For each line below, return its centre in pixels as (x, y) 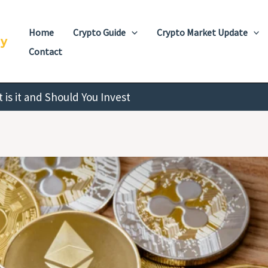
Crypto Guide (99, 32)
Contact (45, 51)
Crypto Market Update (202, 32)
